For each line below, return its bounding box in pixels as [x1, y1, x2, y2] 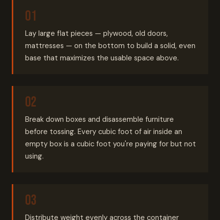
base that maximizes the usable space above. [25, 53, 179, 63]
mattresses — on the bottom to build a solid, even [25, 41, 195, 51]
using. [25, 151, 44, 161]
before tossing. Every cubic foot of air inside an [25, 127, 182, 137]
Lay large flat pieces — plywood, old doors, [25, 28, 168, 38]
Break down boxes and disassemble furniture [25, 114, 174, 124]
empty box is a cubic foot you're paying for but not [25, 139, 196, 149]
